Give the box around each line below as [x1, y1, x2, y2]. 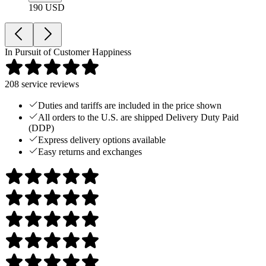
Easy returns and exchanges [38, 147, 142, 157]
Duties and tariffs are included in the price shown [38, 100, 221, 111]
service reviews [19, 79, 79, 90]
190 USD [28, 2, 65, 13]
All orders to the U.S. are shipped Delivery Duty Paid [38, 112, 239, 123]
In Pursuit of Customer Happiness [5, 47, 131, 58]
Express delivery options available [38, 135, 166, 145]
